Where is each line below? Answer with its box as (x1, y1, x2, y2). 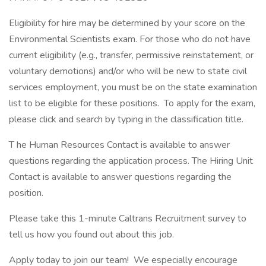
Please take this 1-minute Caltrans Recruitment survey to (9, 212, 246, 225)
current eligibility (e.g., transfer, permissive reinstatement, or (9, 49, 254, 62)
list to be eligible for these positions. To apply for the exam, (9, 97, 255, 110)
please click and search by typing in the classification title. (9, 113, 243, 126)
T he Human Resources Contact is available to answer (9, 138, 230, 151)
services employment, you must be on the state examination (9, 81, 257, 94)
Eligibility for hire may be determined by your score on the (9, 17, 245, 30)
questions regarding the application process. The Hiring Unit (9, 154, 253, 167)
